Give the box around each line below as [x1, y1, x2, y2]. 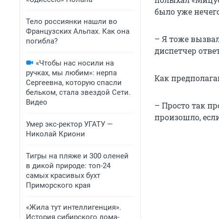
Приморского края [26, 181, 90, 190]
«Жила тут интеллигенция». [26, 203, 121, 212]
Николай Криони [26, 130, 85, 138]
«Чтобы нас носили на [36, 59, 114, 67]
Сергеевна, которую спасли [26, 78, 122, 87]
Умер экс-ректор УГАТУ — [26, 120, 113, 129]
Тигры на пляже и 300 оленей [26, 152, 129, 160]
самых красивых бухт [26, 171, 100, 180]
